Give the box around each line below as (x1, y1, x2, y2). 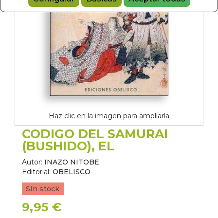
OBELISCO (53, 167, 91, 176)
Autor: (22, 158, 42, 166)
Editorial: (22, 167, 51, 176)
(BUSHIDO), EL (22, 139, 114, 153)
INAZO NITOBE (44, 158, 99, 166)
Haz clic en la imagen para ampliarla (49, 111, 169, 120)
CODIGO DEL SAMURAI (22, 127, 168, 141)
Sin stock (26, 184, 60, 193)
